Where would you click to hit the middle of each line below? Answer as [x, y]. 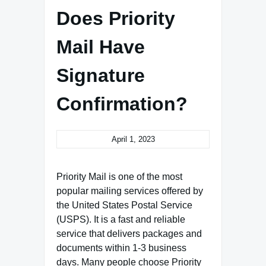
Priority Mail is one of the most [119, 177]
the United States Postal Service [124, 205]
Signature [101, 75]
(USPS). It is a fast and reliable [121, 219]
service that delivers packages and [129, 234]
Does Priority [116, 18]
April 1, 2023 [133, 139]
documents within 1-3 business [121, 248]
